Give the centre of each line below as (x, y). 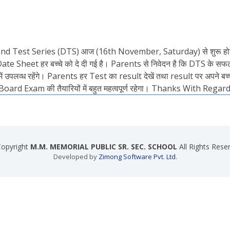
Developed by (76, 157)
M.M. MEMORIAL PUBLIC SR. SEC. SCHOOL (103, 147)
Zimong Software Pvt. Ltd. (138, 157)
